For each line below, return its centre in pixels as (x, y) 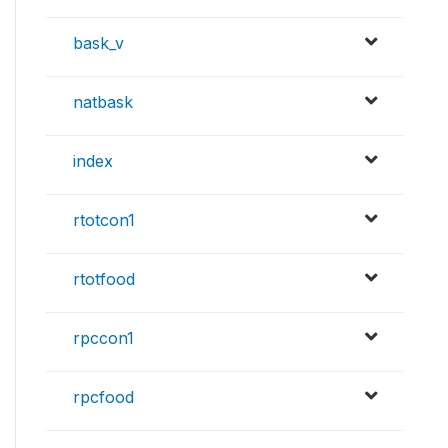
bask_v (98, 43)
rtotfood (104, 279)
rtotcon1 (104, 220)
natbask (103, 102)
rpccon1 (103, 338)
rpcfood (103, 397)
